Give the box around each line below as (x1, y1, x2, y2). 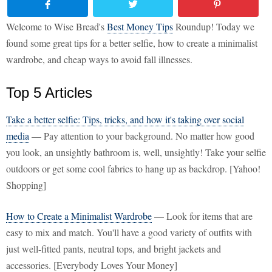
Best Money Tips (107, 20, 173, 33)
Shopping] (6, 178, 46, 192)
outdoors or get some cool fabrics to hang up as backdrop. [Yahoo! (6, 162, 260, 175)
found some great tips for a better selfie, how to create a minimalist (6, 36, 257, 50)
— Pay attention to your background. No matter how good (29, 129, 254, 143)
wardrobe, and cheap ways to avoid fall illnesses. (6, 53, 192, 66)
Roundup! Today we (173, 20, 254, 33)
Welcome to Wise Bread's (6, 20, 107, 33)
